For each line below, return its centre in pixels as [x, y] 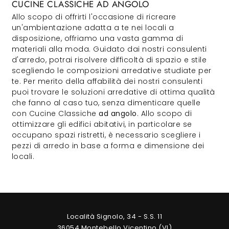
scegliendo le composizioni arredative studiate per [111, 71]
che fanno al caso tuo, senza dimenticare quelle [106, 103]
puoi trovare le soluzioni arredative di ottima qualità [113, 92]
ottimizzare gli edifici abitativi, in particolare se [102, 124]
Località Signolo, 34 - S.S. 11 [114, 216]
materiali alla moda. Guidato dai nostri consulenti [109, 49]
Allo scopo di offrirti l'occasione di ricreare [94, 17]
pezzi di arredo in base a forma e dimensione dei [108, 146]
